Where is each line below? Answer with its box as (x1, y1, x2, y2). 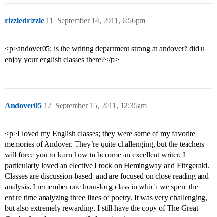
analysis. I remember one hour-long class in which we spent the (5, 183, 198, 191)
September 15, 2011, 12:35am (55, 101, 147, 110)
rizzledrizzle (5, 16, 44, 25)
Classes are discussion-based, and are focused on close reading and (5, 172, 209, 181)
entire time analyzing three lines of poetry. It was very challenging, (5, 193, 207, 202)
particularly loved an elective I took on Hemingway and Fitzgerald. (5, 161, 209, 170)
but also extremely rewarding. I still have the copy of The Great (5, 204, 198, 213)
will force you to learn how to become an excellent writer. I (5, 151, 185, 159)
